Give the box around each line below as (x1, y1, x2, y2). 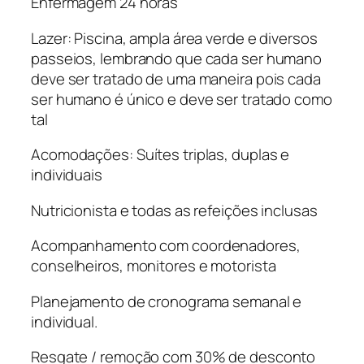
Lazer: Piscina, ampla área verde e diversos (31, 27, 318, 49)
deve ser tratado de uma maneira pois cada (31, 67, 321, 89)
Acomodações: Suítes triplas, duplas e (31, 144, 290, 165)
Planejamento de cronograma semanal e (31, 290, 302, 312)
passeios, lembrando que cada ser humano (31, 47, 323, 69)
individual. (31, 310, 97, 332)
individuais (31, 164, 102, 185)
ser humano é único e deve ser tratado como (31, 88, 332, 110)
